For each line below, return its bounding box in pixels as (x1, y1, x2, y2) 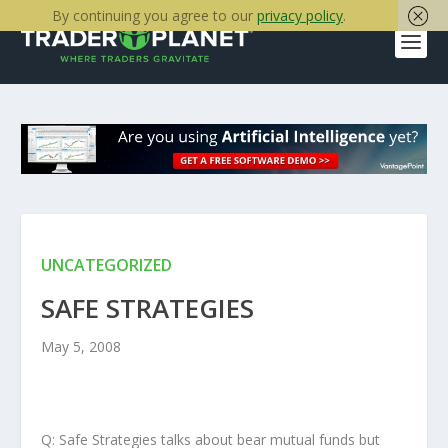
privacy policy (257, 6, 343, 25)
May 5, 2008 (40, 337, 121, 357)
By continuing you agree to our (52, 6, 257, 25)
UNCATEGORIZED (40, 254, 172, 277)
